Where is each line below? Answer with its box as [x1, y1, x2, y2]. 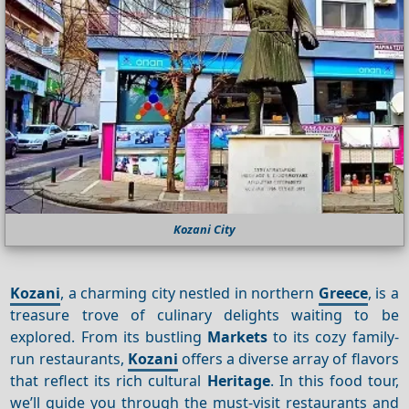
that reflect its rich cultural [10, 370, 207, 391]
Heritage [206, 370, 270, 391]
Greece [318, 282, 368, 303]
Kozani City [173, 221, 236, 238]
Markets [207, 326, 267, 347]
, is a [367, 282, 399, 303]
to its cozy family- [267, 326, 399, 347]
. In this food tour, [269, 370, 399, 391]
